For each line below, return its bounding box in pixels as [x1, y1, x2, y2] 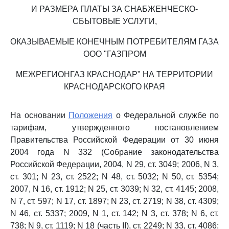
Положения [68, 111, 112, 120]
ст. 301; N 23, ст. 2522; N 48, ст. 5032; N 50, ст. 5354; [10, 172, 219, 181]
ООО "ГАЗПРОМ [83, 50, 146, 58]
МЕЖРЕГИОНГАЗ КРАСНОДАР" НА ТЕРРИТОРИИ [16, 70, 213, 79]
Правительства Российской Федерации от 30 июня [10, 135, 219, 144]
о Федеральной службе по [112, 111, 219, 120]
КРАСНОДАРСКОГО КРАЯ [64, 82, 165, 91]
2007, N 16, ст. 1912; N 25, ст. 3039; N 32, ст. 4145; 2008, [10, 185, 219, 193]
